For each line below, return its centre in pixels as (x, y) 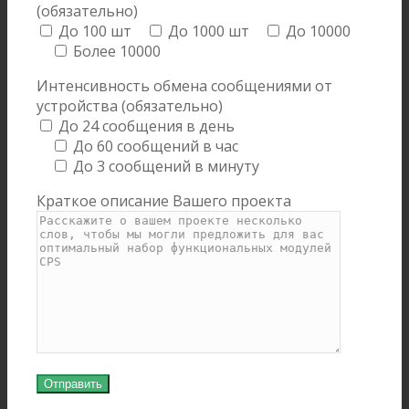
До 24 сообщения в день (147, 126)
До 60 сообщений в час (156, 146)
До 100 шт (95, 31)
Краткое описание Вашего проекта (164, 201)
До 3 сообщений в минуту (167, 166)
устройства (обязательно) (130, 106)
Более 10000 (117, 51)
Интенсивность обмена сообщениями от (185, 86)
